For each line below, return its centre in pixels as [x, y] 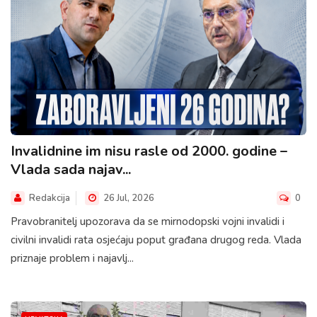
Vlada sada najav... [71, 169]
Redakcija [50, 198]
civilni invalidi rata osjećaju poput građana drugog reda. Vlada [156, 240]
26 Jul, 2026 [128, 198]
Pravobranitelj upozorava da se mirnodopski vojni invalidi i [148, 221]
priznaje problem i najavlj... [72, 258]
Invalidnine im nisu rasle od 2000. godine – [149, 151]
